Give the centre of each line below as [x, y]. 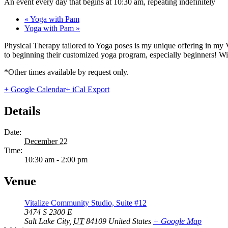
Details [22, 111]
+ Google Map [177, 221]
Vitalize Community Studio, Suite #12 [85, 203]
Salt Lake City [47, 221]
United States [130, 221]
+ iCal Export [88, 89]
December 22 [46, 141]
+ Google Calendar [35, 89]
